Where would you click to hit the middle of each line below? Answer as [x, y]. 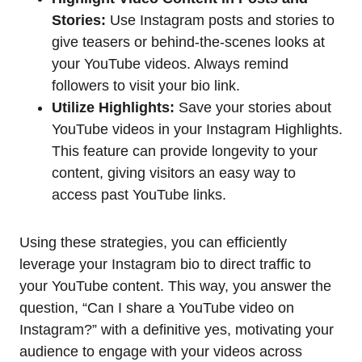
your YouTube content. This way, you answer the [175, 286]
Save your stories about [253, 108]
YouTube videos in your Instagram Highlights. [197, 130]
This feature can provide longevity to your [185, 152]
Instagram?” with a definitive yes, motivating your [177, 330]
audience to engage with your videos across [161, 352]
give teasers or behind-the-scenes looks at [188, 42]
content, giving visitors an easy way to [174, 173]
